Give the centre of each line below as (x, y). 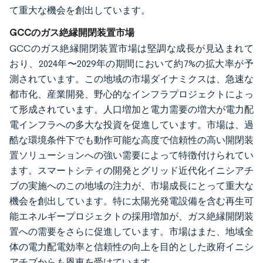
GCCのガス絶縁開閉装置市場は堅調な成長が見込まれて (131, 48)
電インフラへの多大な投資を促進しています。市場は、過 (131, 124)
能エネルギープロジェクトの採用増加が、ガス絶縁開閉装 (131, 216)
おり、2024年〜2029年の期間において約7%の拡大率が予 (131, 63)
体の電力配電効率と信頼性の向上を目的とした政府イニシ (131, 247)
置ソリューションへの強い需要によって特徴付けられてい (131, 155)
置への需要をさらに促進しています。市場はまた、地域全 (131, 231)
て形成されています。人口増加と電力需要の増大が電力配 (131, 109)
